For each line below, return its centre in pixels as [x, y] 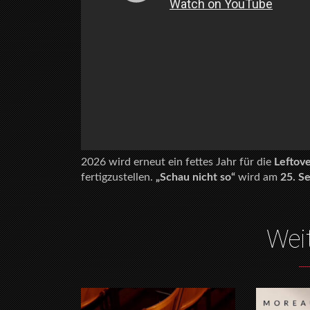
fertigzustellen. [118, 177]
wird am [258, 177]
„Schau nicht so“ [195, 177]
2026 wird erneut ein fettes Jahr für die [177, 162]
